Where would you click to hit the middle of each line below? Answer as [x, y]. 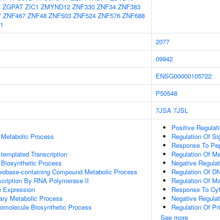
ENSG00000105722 [184, 76]
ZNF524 [84, 15]
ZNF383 [129, 7]
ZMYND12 [55, 7]
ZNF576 [109, 15]
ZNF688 [134, 15]
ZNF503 [60, 15]
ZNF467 [14, 15]
